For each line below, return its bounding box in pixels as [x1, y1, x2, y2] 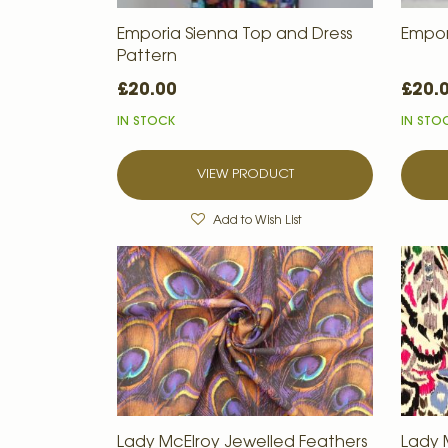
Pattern [117, 48, 177, 65]
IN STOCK [117, 115, 175, 128]
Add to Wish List [212, 214, 302, 227]
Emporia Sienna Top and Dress [117, 26, 352, 43]
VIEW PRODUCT [196, 167, 294, 181]
